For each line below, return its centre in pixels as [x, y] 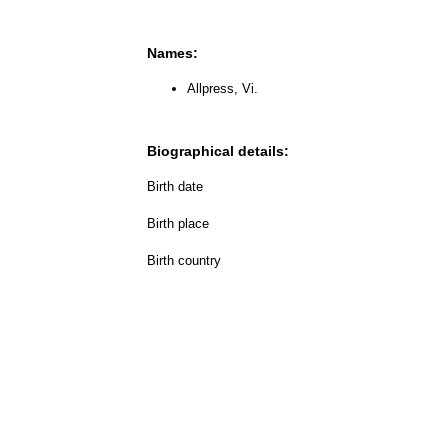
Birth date [175, 186]
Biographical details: [218, 150]
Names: [172, 52]
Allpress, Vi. [222, 88]
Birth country [184, 260]
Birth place [178, 223]
